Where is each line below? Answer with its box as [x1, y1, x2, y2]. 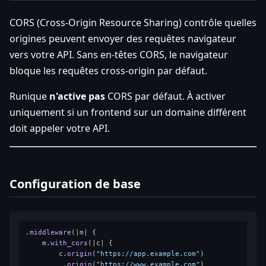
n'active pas [49, 89, 105, 103]
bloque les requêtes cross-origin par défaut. [9, 64, 207, 77]
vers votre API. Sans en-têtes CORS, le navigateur [9, 47, 228, 61]
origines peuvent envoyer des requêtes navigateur [9, 31, 236, 45]
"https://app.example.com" [96, 249, 201, 258]
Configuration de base [9, 175, 141, 192]
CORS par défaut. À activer [105, 89, 226, 103]
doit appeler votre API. [9, 121, 110, 135]
